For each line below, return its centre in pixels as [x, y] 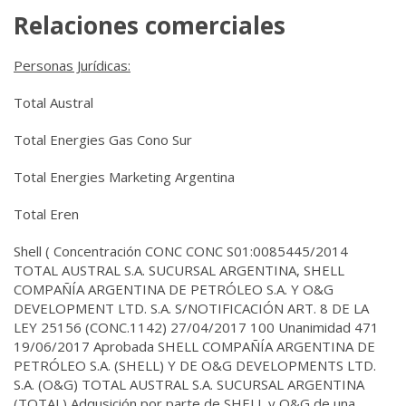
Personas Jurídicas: [72, 65]
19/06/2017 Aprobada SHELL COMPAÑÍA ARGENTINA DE [194, 346]
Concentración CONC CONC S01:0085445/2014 [201, 251]
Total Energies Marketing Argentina [126, 177]
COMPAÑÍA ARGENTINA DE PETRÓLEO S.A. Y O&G [174, 289]
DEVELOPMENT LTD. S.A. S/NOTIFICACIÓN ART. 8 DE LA [191, 308]
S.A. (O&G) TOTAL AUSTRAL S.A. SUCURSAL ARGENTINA [189, 384]
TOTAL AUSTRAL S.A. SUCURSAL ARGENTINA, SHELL [179, 270]
